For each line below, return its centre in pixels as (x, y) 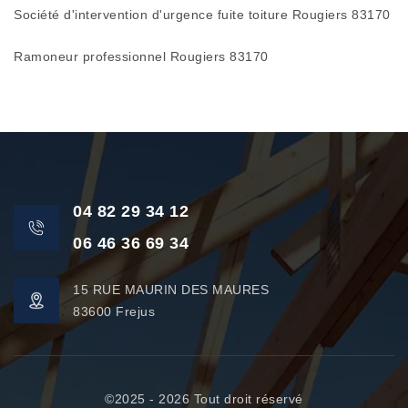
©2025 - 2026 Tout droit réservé (204, 399)
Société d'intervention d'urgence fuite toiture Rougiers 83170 (202, 15)
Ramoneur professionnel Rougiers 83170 (141, 56)
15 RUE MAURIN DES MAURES (171, 290)
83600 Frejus (114, 311)
